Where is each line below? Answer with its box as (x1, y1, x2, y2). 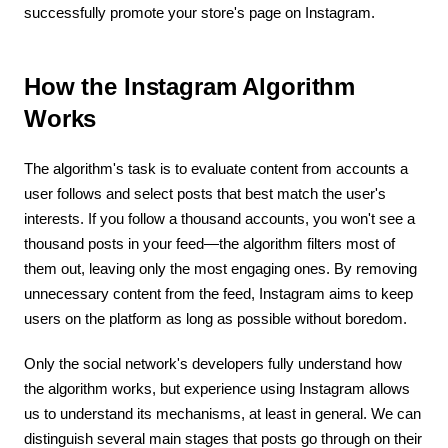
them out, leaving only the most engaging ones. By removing (24, 259, 417, 277)
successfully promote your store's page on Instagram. (24, 3, 375, 21)
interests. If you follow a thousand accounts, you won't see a (24, 209, 415, 227)
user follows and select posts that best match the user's (24, 184, 386, 202)
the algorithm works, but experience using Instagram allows (24, 379, 410, 397)
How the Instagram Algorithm (24, 72, 356, 100)
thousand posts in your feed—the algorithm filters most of (24, 234, 395, 252)
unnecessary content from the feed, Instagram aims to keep (24, 284, 413, 302)
